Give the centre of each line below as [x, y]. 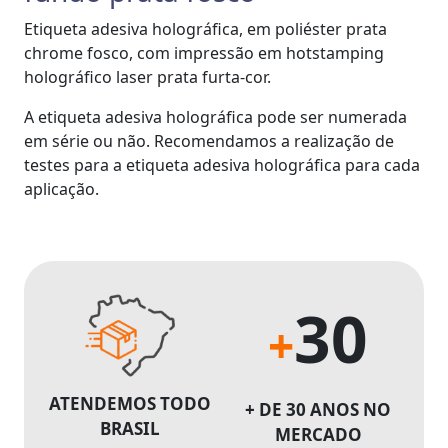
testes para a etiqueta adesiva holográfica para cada [222, 164]
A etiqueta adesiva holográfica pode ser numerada [215, 116]
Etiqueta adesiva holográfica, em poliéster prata [205, 28]
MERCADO [318, 434]
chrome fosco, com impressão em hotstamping [204, 52]
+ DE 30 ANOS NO [318, 409]
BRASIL [130, 428]
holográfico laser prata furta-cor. [147, 76]
